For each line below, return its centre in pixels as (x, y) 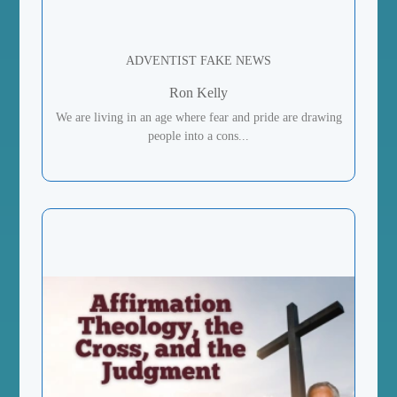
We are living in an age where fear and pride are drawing (198, 117)
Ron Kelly (198, 92)
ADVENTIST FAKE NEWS (198, 60)
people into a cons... (198, 136)
